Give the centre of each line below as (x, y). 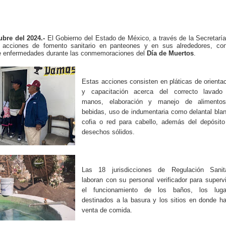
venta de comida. (107, 210)
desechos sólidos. (108, 132)
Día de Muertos (170, 53)
